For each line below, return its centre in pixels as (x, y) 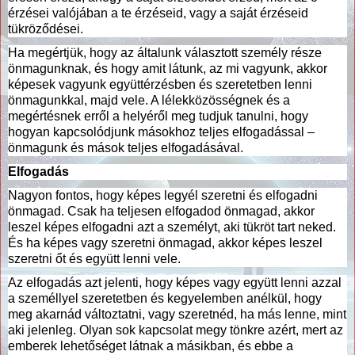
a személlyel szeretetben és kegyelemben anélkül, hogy (165, 298)
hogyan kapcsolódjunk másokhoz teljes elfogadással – (161, 132)
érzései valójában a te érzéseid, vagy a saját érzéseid (158, 13)
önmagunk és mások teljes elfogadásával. (126, 147)
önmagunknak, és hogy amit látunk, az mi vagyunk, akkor (168, 68)
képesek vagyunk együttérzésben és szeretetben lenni (160, 84)
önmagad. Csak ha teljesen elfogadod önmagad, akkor (161, 211)
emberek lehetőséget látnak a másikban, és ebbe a (151, 345)
